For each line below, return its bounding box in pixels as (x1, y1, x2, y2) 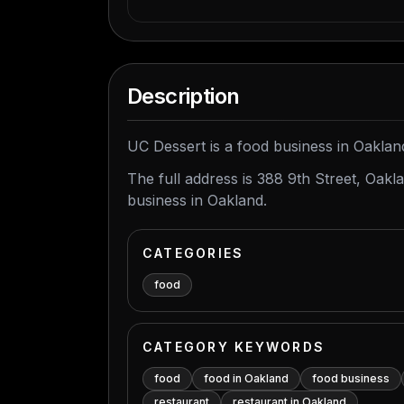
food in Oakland (204, 372, 289, 385)
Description (127, 83, 240, 109)
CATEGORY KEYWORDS (142, 339, 326, 354)
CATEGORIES (142, 245, 244, 261)
